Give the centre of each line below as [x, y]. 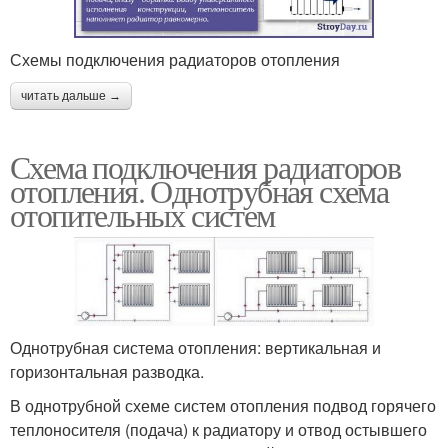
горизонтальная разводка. [107, 372]
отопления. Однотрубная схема [199, 190]
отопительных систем [142, 214]
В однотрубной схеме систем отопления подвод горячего [223, 406]
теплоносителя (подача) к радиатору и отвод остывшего [218, 430]
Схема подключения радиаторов [205, 166]
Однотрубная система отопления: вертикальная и [195, 348]
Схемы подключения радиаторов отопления [175, 59]
